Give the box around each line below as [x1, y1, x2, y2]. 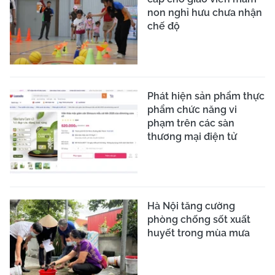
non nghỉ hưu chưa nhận [147, 7, 262, 18]
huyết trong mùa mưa [147, 227, 250, 239]
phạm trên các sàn [147, 117, 234, 129]
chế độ [147, 20, 180, 32]
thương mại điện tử [147, 130, 237, 142]
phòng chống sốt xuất [147, 214, 250, 226]
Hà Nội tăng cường [147, 200, 235, 212]
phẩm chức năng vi [147, 103, 237, 115]
